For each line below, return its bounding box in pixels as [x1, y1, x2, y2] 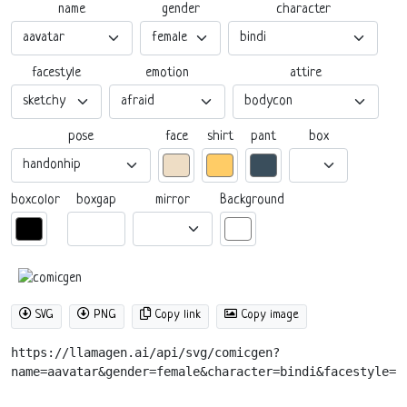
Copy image [237, 307, 299, 322]
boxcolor [11, 192, 60, 208]
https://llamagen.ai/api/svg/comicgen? [11, 344, 280, 360]
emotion [145, 65, 189, 81]
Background [220, 192, 284, 208]
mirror [155, 192, 190, 208]
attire [290, 65, 322, 81]
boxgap [76, 192, 116, 208]
